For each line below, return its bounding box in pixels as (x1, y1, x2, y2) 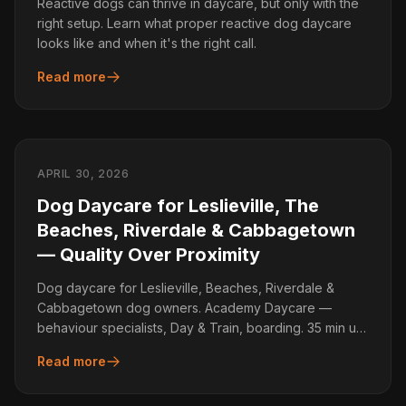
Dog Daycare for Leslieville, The (37, 195, 319, 217)
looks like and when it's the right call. (37, 35, 256, 51)
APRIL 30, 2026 (37, 167, 130, 180)
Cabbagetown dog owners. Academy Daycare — (37, 300, 332, 315)
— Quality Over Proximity (37, 244, 260, 266)
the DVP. (37, 340, 89, 355)
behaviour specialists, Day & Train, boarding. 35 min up (37, 320, 364, 335)
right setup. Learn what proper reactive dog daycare (37, 15, 352, 31)
